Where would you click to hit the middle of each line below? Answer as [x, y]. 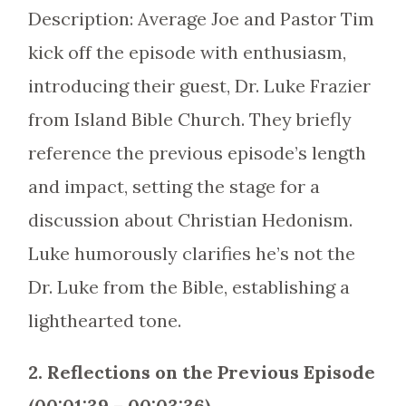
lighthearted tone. [104, 320]
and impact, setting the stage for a [174, 186]
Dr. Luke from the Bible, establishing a [188, 287]
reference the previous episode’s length [197, 153]
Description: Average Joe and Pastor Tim [201, 19]
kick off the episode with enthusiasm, [187, 52]
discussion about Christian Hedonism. [190, 220]
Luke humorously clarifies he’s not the [191, 253]
